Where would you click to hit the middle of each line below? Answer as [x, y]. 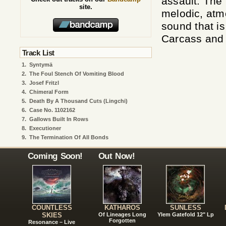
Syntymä [41, 65]
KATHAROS [122, 208]
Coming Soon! [55, 156]
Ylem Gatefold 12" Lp [185, 214]
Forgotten [122, 220]
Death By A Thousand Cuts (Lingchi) [78, 101]
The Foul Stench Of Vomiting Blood [77, 74]
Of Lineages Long [122, 214]
